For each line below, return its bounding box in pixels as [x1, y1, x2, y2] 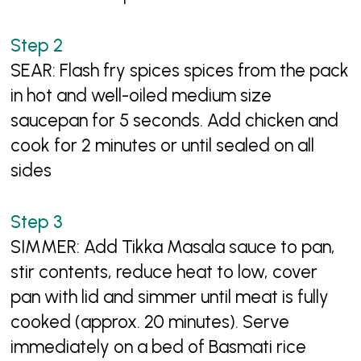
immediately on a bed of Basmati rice [10, 336, 307, 359]
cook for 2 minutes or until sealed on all [10, 134, 315, 156]
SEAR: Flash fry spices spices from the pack [10, 59, 350, 81]
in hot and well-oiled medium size [10, 84, 272, 106]
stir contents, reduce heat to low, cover [10, 261, 318, 284]
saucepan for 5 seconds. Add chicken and [10, 109, 339, 131]
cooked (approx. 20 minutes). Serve [10, 311, 290, 334]
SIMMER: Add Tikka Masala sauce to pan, [10, 236, 336, 259]
